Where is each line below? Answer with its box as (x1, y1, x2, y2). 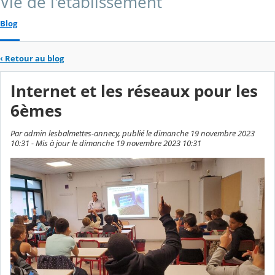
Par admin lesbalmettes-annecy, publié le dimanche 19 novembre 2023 (10, 128, 255, 139)
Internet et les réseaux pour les (10, 80, 258, 102)
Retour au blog (5, 52, 64, 64)
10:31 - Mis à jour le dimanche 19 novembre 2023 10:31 (10, 137, 201, 149)
